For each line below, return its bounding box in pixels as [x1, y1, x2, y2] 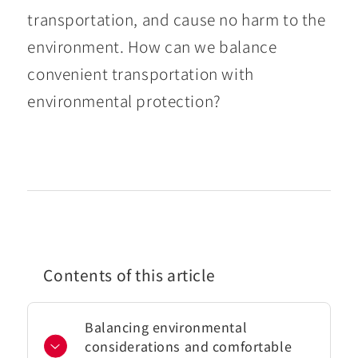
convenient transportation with [27, 62, 254, 85]
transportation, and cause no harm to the [27, 7, 326, 30]
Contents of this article [43, 263, 216, 286]
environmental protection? [27, 89, 221, 112]
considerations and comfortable [84, 336, 292, 356]
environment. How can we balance [27, 34, 277, 58]
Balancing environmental [84, 317, 248, 337]
